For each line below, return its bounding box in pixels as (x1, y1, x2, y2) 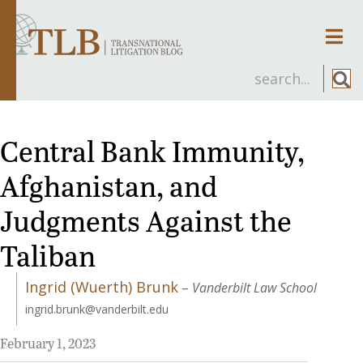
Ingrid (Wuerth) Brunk (25, 276, 178, 297)
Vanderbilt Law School (192, 278, 317, 297)
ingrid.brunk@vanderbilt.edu (25, 301, 169, 317)
